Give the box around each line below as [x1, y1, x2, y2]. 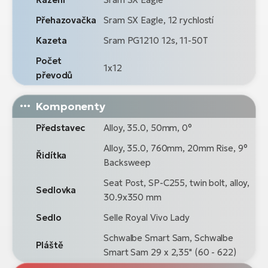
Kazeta [36, 34, 67, 46]
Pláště [36, 239, 63, 251]
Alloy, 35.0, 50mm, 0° [103, 121, 192, 133]
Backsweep [103, 156, 151, 168]
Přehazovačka [36, 14, 96, 26]
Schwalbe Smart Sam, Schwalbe [103, 232, 234, 243]
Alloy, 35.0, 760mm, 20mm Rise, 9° [103, 142, 248, 154]
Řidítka [36, 149, 67, 161]
